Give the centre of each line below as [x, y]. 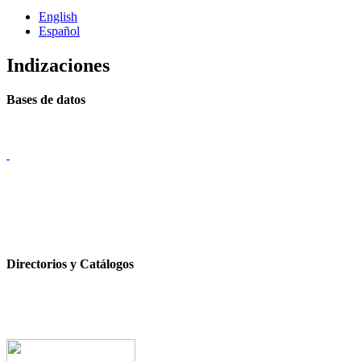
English [58, 17]
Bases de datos [46, 100]
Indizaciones [58, 66]
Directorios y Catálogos [70, 264]
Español [59, 31]
